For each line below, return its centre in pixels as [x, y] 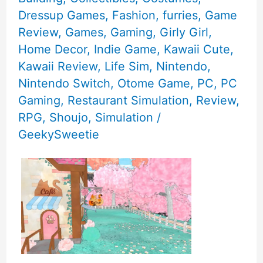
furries [180, 16]
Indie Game [125, 50]
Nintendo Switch [64, 84]
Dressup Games [61, 16]
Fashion [134, 16]
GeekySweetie [58, 135]
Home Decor [52, 50]
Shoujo [68, 118]
